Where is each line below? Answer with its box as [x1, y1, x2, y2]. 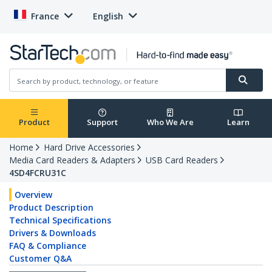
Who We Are [146, 117, 194, 128]
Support [86, 117, 118, 128]
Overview [15, 189, 52, 201]
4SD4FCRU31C [9, 167, 66, 179]
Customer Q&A [9, 253, 72, 265]
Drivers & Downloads [9, 227, 96, 239]
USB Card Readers [146, 154, 218, 166]
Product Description [9, 202, 93, 214]
